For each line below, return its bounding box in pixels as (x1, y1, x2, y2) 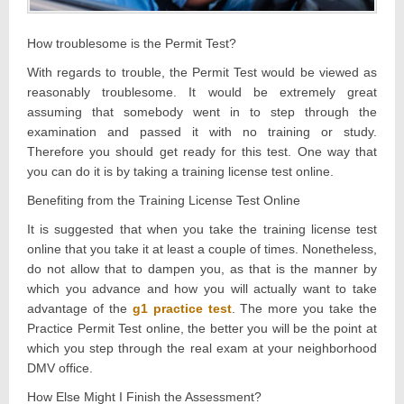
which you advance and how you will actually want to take (27, 280, 377, 296)
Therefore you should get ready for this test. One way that (27, 143, 377, 159)
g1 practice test (132, 300, 232, 316)
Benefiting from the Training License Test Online (27, 192, 300, 207)
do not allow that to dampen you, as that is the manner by (27, 261, 377, 276)
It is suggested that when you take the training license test (27, 221, 377, 236)
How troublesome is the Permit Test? (27, 35, 236, 50)
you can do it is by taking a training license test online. (27, 163, 334, 179)
